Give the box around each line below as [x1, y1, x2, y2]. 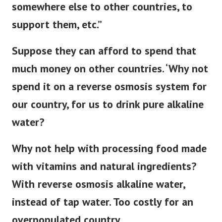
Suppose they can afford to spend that [12, 50, 196, 64]
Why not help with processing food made [12, 148, 207, 162]
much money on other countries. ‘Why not [12, 68, 208, 82]
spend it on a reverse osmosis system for [12, 86, 207, 100]
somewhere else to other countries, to [12, 6, 192, 20]
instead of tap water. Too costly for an [12, 201, 193, 216]
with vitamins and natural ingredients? [12, 166, 196, 180]
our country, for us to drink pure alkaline [12, 104, 204, 118]
